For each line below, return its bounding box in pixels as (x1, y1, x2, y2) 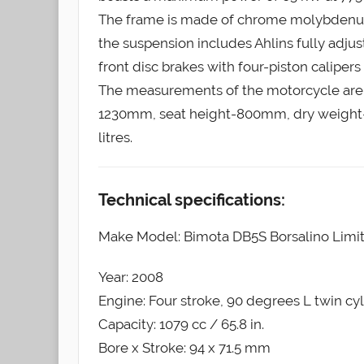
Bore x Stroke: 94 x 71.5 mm (98, 339, 271, 356)
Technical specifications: (98, 189, 285, 210)
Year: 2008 (98, 268, 163, 285)
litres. (98, 128, 132, 145)
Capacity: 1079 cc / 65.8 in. (98, 315, 264, 332)
